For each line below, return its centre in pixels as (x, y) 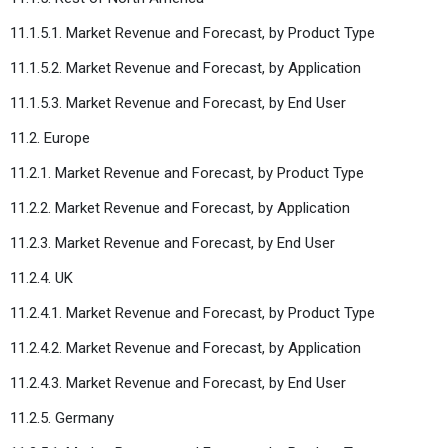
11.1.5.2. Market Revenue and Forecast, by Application (187, 67)
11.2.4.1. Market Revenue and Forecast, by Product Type (194, 312)
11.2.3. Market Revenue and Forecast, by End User (174, 242)
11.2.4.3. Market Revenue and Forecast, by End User (180, 382)
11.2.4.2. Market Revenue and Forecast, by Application (187, 347)
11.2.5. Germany (62, 417)
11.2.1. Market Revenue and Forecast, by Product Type (189, 172)
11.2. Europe (50, 137)
